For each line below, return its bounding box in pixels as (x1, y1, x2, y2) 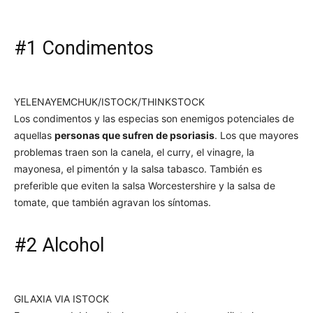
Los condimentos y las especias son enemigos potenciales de (14, 112, 294, 124)
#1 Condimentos (14, 36, 154, 59)
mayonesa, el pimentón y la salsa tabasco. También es (14, 162, 262, 175)
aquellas (14, 129, 54, 141)
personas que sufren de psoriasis (54, 129, 214, 141)
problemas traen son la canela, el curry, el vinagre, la (14, 145, 254, 158)
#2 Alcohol (14, 233, 104, 256)
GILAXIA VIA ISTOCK (14, 292, 109, 305)
